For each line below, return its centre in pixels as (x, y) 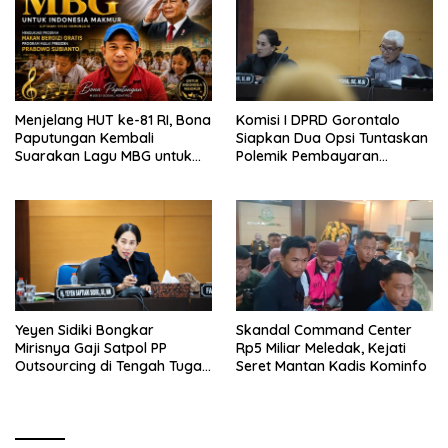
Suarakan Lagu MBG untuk (103, 155)
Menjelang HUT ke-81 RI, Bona (113, 119)
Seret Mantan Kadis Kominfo (331, 365)
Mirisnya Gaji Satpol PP (91, 347)
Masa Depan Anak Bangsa (103, 173)
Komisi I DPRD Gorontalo (318, 119)
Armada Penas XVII (299, 173)
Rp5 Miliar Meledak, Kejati (321, 347)
